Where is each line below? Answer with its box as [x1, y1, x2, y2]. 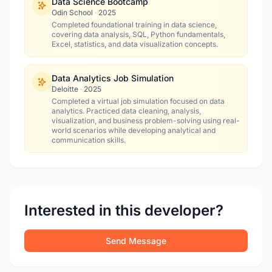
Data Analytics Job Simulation [52, 73, 174, 83]
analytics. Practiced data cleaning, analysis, [52, 106, 201, 115]
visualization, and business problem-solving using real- [52, 116, 240, 125]
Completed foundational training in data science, [52, 20, 217, 29]
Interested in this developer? [24, 202, 223, 219]
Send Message [106, 236, 166, 246]
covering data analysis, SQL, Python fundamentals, [52, 30, 225, 39]
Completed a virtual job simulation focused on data [52, 97, 225, 106]
